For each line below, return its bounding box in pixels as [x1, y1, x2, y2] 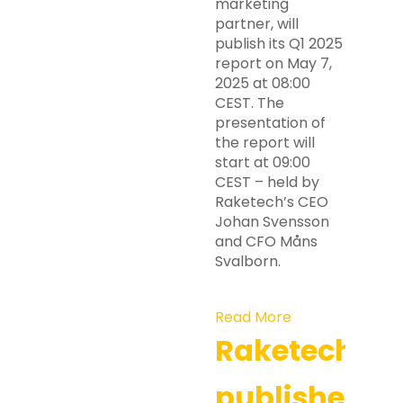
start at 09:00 [215, 152, 310, 173]
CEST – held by [215, 172, 319, 193]
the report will [215, 132, 315, 153]
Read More [215, 307, 291, 327]
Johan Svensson [215, 211, 329, 232]
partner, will [215, 13, 299, 34]
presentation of [215, 112, 326, 133]
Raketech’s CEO [215, 192, 328, 212]
